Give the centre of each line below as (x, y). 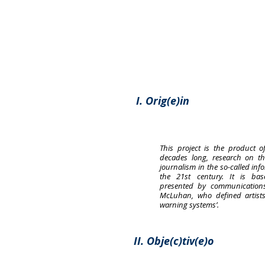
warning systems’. (189, 204)
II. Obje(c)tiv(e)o (174, 241)
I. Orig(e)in (163, 101)
